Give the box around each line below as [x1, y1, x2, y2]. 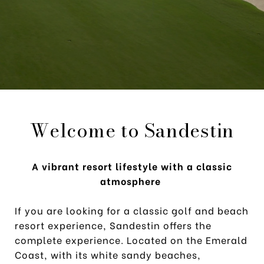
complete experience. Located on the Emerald [15, 232, 247, 246]
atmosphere [100, 173, 164, 187]
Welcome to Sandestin [30, 116, 234, 145]
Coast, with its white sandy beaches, [15, 247, 201, 261]
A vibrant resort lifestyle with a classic [32, 159, 232, 173]
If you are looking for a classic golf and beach [15, 203, 249, 217]
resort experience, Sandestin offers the [15, 217, 212, 232]
